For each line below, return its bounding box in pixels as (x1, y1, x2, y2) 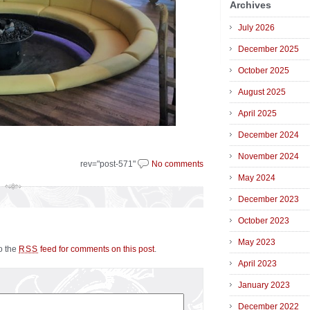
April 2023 (238, 259, 277, 269)
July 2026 (238, 23, 275, 33)
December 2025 (238, 44, 299, 55)
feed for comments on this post (38, 244, 155, 254)
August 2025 (238, 87, 286, 98)
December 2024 (238, 130, 299, 140)
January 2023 (238, 280, 290, 291)
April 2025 (238, 109, 277, 119)
